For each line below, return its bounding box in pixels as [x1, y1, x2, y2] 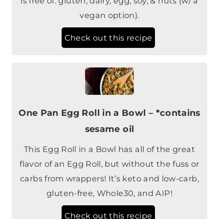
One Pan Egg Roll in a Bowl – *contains [19, 78, 200, 88]
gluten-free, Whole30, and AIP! [46, 158, 173, 169]
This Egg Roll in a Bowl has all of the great [24, 114, 195, 125]
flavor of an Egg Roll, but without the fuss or [20, 129, 199, 139]
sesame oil [85, 94, 134, 105]
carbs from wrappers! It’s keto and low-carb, [20, 144, 199, 154]
